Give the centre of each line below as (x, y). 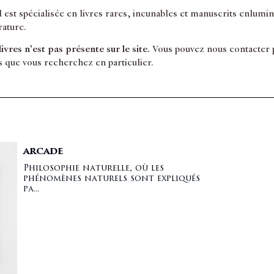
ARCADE (43, 152)
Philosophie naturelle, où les (93, 168)
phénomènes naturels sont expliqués (111, 179)
